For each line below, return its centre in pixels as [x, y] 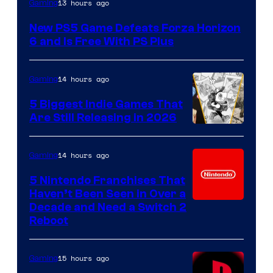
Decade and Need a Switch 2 [108, 207]
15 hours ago [83, 258]
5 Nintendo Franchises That [107, 181]
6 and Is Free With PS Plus [101, 42]
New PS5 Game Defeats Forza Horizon [135, 28]
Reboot [49, 221]
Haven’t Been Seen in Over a [108, 194]
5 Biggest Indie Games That [106, 105]
